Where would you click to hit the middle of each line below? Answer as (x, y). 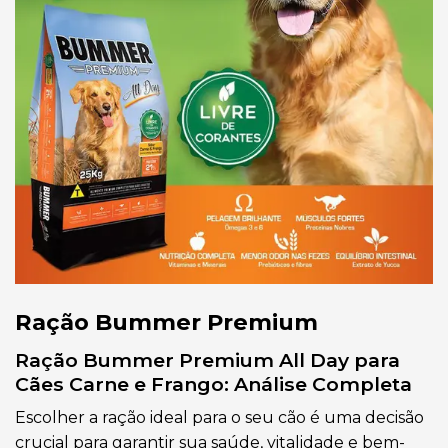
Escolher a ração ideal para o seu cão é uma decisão (219, 418)
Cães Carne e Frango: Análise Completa (213, 383)
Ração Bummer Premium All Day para (207, 359)
